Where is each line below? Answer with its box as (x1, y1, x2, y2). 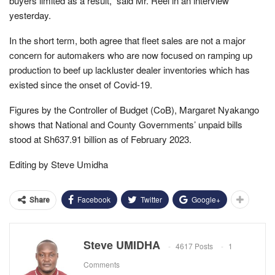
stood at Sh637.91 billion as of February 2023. (9, 132, 192, 145)
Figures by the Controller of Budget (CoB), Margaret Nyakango (9, 103, 259, 116)
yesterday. (9, 8, 51, 21)
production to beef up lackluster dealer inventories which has (9, 63, 250, 76)
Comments (83, 258, 120, 269)
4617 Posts (176, 240, 213, 251)
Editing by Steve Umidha (9, 157, 108, 171)
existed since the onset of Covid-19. (9, 77, 152, 91)
